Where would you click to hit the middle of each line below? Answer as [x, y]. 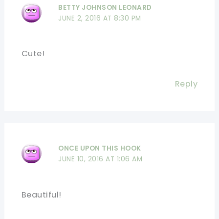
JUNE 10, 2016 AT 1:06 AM [100, 159]
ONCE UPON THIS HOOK [100, 148]
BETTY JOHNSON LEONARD [105, 7]
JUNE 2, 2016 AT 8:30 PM [100, 18]
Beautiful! [41, 195]
